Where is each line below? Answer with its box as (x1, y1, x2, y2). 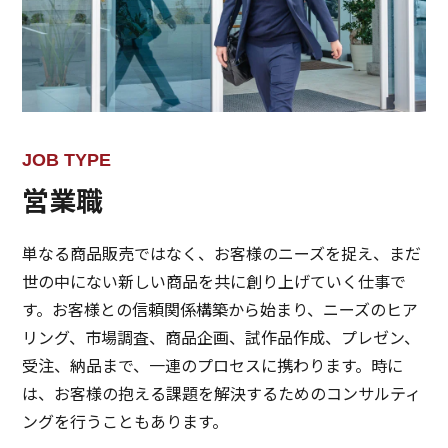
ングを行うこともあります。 (22, 408, 229, 433)
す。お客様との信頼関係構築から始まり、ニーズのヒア (22, 296, 419, 321)
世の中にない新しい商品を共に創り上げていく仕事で (22, 268, 407, 293)
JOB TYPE (22, 149, 112, 170)
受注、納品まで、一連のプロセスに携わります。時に (22, 352, 404, 377)
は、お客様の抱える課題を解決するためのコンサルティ (22, 380, 422, 405)
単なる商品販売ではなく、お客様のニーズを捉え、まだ (22, 240, 422, 265)
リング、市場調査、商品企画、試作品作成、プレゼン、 (22, 324, 421, 349)
